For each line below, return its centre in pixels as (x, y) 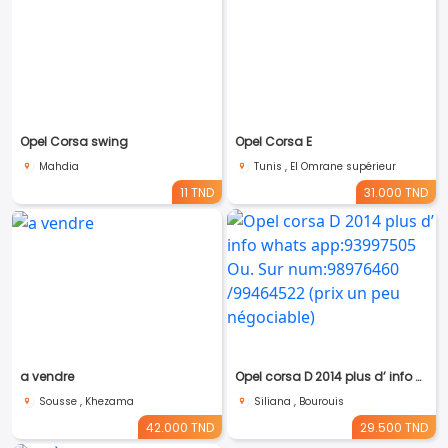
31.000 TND (396, 192)
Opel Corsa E (273, 141)
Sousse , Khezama (86, 401)
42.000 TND (179, 427)
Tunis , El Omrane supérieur (324, 166)
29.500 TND (394, 427)
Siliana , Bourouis (298, 401)
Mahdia (59, 166)
